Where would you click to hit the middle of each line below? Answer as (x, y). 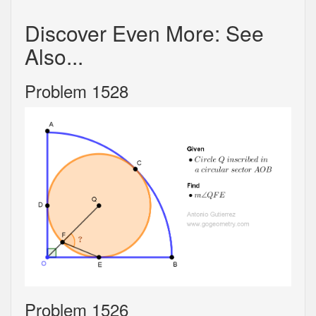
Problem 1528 (77, 91)
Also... (54, 56)
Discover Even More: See (144, 33)
